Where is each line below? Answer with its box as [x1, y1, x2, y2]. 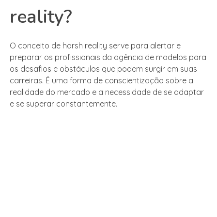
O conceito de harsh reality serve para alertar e [10, 40, 181, 50]
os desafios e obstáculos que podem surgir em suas [10, 63, 197, 74]
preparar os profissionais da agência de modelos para [10, 52, 206, 62]
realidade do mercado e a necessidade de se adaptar [10, 87, 204, 97]
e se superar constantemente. [10, 98, 117, 108]
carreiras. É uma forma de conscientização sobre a [10, 75, 193, 85]
